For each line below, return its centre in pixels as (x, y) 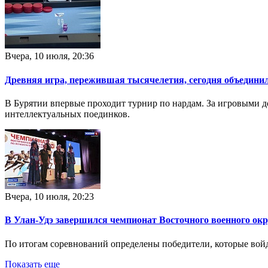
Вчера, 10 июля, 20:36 (49, 56)
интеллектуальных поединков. (67, 114)
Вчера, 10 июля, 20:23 (49, 196)
